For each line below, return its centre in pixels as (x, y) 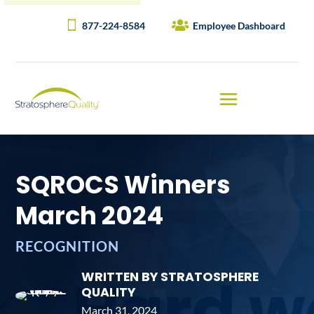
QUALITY (109, 292)
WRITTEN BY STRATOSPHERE (170, 277)
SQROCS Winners (123, 185)
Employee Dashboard (239, 25)
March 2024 (90, 216)
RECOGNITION (68, 246)
